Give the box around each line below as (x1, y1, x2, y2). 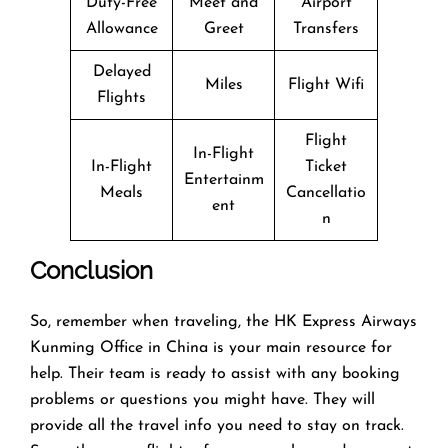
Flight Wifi (288, 76, 364, 93)
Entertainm (183, 171, 264, 188)
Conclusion (30, 255, 153, 285)
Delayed (92, 63, 151, 80)
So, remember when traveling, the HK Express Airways (30, 313, 417, 330)
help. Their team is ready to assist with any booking (30, 365, 400, 382)
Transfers (293, 20, 359, 37)
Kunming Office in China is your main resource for (30, 339, 392, 356)
